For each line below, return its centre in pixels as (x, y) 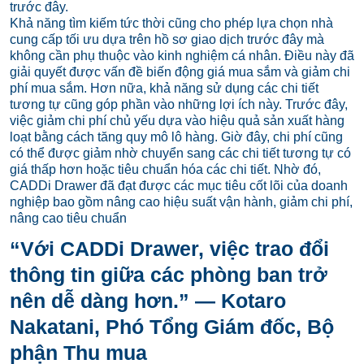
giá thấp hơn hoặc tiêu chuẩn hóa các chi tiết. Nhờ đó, (165, 169)
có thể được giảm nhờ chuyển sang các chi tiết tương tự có (180, 153)
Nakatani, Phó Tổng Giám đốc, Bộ (171, 327)
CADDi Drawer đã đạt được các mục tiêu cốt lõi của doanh (178, 185)
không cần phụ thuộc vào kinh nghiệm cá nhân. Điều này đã (182, 55)
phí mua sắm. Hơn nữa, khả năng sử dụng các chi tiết (164, 88)
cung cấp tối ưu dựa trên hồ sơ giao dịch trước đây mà (167, 39)
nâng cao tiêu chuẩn (68, 218)
